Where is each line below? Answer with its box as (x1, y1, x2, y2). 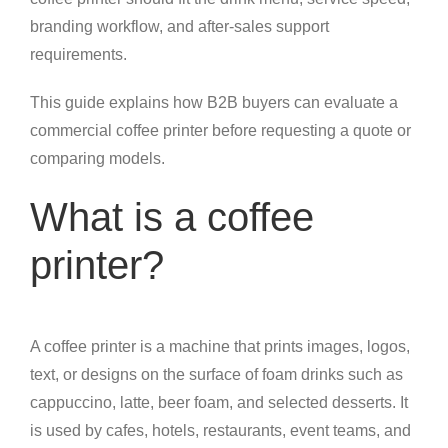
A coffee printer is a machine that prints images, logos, (30, 338, 410, 356)
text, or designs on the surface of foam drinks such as (30, 366, 403, 384)
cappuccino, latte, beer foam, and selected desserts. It (30, 394, 408, 412)
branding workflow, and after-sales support (30, 18, 329, 36)
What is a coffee (30, 195, 314, 240)
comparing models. (30, 150, 165, 168)
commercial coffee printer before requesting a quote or (30, 122, 411, 140)
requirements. (30, 46, 127, 64)
